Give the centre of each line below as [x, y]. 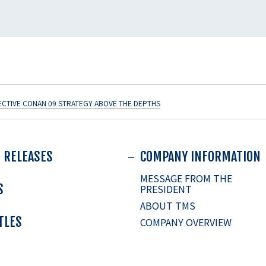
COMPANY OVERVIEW [186, 222]
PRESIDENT [166, 189]
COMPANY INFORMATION [200, 157]
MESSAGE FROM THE [186, 178]
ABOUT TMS [168, 206]
